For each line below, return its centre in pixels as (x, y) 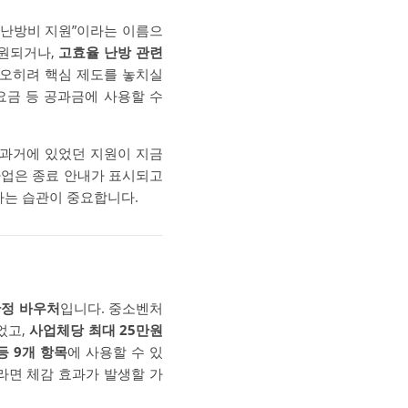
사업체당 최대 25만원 (97, 330)
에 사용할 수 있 (116, 352)
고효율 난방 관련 (111, 52)
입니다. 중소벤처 (112, 308)
